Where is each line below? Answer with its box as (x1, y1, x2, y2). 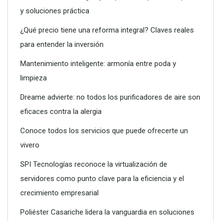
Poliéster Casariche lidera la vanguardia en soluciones (20, 207, 194, 217)
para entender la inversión (20, 39, 104, 49)
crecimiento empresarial (20, 188, 99, 197)
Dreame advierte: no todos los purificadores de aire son (20, 92, 200, 102)
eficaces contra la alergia (20, 107, 102, 116)
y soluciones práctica (20, 6, 89, 15)
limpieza (20, 73, 47, 82)
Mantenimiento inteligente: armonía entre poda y (20, 59, 176, 68)
